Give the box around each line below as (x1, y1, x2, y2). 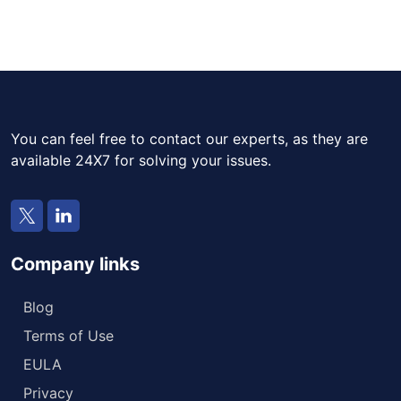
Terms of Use (23, 326, 114, 345)
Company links (11, 252, 140, 275)
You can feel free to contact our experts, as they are (11, 129, 368, 148)
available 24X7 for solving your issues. (11, 150, 271, 169)
